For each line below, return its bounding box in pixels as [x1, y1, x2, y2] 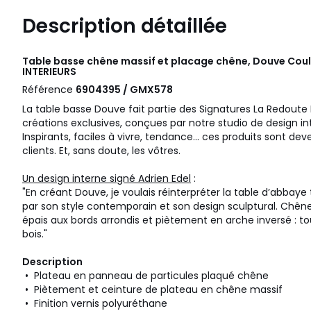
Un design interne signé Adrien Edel [22, 171, 191, 186]
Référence [22, 83, 76, 97]
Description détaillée [22, 12, 227, 40]
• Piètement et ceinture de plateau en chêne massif [22, 283, 285, 297]
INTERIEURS [22, 65, 76, 79]
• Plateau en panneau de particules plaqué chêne [22, 269, 271, 283]
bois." [22, 227, 47, 242]
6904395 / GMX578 [76, 83, 173, 97]
